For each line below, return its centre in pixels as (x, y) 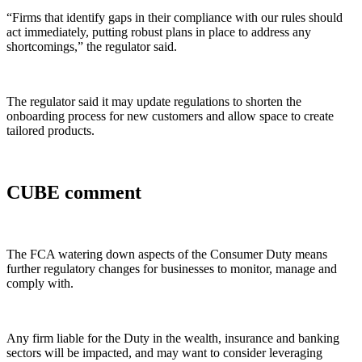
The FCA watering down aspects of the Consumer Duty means (167, 255)
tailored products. (51, 131)
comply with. (40, 284)
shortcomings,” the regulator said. (92, 47)
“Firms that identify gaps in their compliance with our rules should (175, 18)
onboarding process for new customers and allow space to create (170, 116)
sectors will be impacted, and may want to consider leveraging (164, 353)
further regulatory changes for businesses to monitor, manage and (172, 269)
